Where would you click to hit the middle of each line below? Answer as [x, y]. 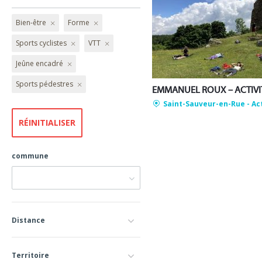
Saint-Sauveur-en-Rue [204, 104]
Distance [28, 220]
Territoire [30, 256]
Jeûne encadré [40, 63]
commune [30, 156]
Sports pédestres [45, 84]
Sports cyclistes [42, 43]
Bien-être [32, 23]
